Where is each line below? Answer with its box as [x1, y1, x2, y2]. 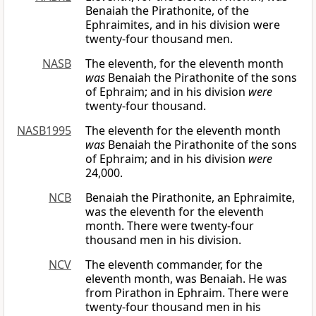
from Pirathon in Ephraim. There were [85, 285, 288, 301]
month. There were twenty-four [85, 218, 254, 234]
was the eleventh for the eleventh [85, 204, 264, 220]
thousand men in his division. [85, 232, 241, 248]
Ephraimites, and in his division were [85, 17, 280, 33]
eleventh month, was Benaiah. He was [85, 271, 287, 287]
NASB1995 [17, 123, 71, 139]
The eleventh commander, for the [85, 257, 262, 273]
